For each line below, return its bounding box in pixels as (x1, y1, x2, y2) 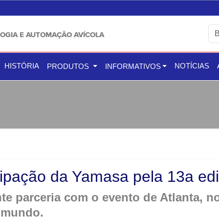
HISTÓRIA (4, 62, 39, 70)
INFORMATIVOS (105, 63, 161, 70)
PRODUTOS (47, 63, 91, 70)
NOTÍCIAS (175, 62, 210, 70)
